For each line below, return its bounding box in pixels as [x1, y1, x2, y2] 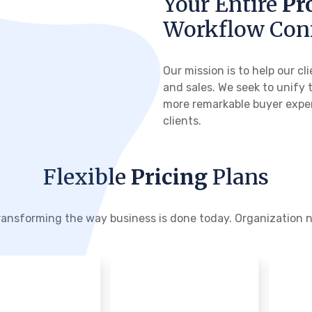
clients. [163, 114, 201, 127]
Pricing [131, 163, 208, 190]
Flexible [43, 163, 131, 190]
